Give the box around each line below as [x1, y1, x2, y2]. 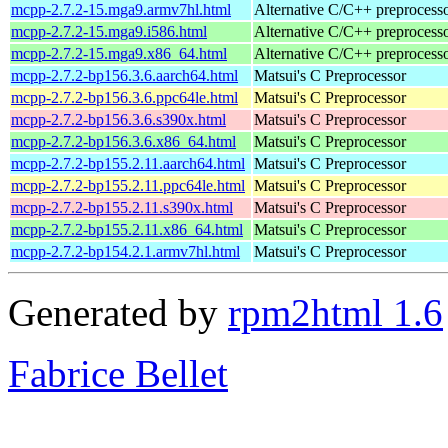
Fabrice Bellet [8, 351, 228, 395]
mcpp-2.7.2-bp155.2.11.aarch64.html [11, 154, 245, 172]
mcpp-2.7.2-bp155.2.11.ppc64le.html [11, 176, 245, 194]
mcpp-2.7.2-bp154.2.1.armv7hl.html [11, 242, 240, 260]
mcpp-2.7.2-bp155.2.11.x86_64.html [11, 220, 243, 238]
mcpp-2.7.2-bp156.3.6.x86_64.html [11, 132, 236, 150]
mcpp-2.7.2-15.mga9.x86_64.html [11, 44, 227, 62]
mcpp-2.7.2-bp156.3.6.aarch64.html [11, 66, 238, 84]
